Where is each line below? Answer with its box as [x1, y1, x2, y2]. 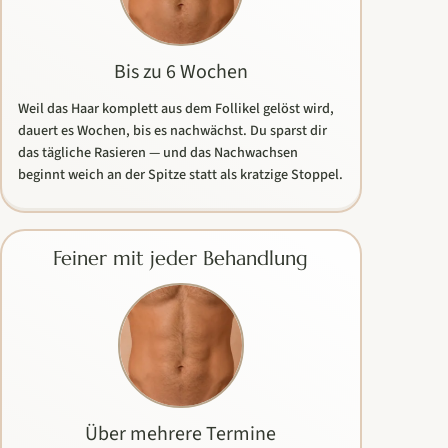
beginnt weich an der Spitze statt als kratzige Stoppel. [18, 163, 344, 185]
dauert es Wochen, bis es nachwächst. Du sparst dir [18, 119, 328, 141]
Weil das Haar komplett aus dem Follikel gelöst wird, [18, 97, 335, 119]
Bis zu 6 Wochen [113, 58, 248, 87]
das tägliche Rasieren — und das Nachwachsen [18, 141, 299, 163]
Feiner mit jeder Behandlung [53, 246, 309, 272]
